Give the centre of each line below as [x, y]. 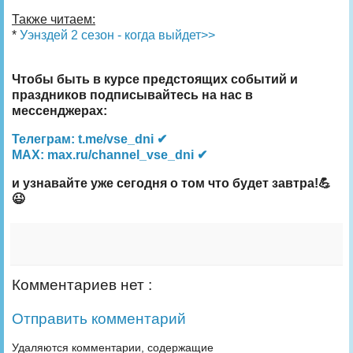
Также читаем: [54, 19]
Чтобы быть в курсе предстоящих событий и [155, 79]
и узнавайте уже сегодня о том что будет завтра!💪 [171, 183]
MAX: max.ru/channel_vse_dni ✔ [110, 154]
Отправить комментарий [99, 319]
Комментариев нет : [82, 284]
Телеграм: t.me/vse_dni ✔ [89, 139]
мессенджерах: [59, 110]
